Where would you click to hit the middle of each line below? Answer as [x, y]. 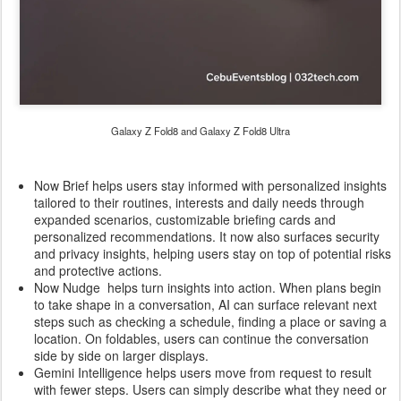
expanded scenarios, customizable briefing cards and [185, 219]
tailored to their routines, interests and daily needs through [199, 202]
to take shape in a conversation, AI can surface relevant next [205, 304]
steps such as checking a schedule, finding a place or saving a [210, 321]
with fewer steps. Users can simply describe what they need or [210, 389]
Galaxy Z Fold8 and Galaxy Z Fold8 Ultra [200, 131]
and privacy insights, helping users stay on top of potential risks [213, 253]
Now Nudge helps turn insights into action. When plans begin [208, 287]
